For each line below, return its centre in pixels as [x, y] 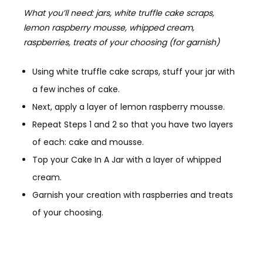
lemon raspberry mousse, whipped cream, [109, 27]
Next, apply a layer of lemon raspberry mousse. [129, 107]
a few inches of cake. [77, 89]
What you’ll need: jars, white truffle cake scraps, [119, 13]
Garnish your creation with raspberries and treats [133, 195]
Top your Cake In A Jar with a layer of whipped [127, 159]
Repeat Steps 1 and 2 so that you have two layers [133, 124]
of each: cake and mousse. [88, 142]
